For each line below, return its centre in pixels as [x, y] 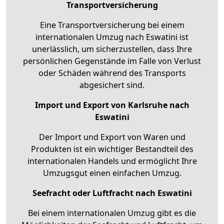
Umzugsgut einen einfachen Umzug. [112, 173]
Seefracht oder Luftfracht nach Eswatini [112, 193]
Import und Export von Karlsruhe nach [112, 105]
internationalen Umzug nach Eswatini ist [112, 37]
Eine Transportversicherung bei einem [112, 25]
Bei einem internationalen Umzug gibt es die [112, 213]
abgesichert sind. [112, 85]
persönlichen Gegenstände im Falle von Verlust [112, 61]
